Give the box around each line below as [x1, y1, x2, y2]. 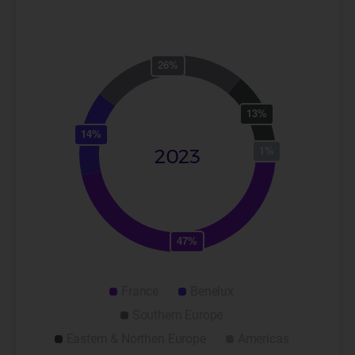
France [121, 284, 159, 299]
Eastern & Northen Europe [66, 331, 206, 346]
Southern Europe [132, 307, 223, 323]
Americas [237, 331, 289, 346]
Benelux [190, 284, 234, 299]
